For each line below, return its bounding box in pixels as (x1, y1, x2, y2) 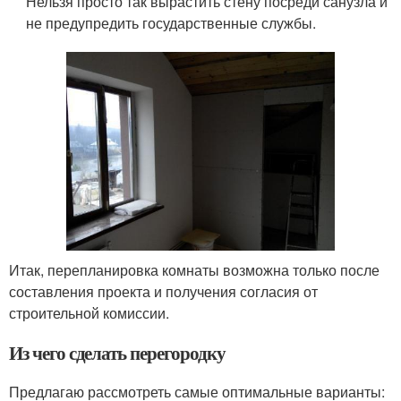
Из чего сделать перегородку (9, 339, 226, 367)
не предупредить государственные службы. (26, 13, 317, 34)
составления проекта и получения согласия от (9, 281, 318, 303)
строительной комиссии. (9, 303, 169, 324)
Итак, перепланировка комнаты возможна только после (9, 260, 380, 281)
